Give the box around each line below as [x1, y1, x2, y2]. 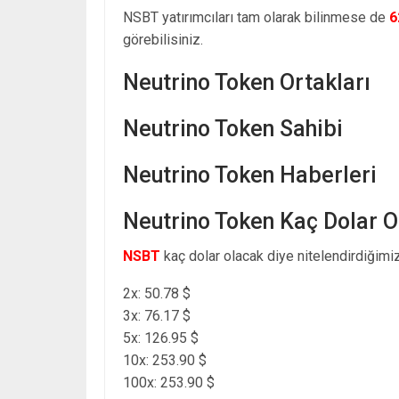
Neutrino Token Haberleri [123, 161, 377, 188]
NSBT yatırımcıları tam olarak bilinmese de [123, 8, 389, 26]
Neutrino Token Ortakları [123, 69, 370, 95]
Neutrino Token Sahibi [123, 115, 343, 142]
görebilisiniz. [123, 30, 203, 48]
